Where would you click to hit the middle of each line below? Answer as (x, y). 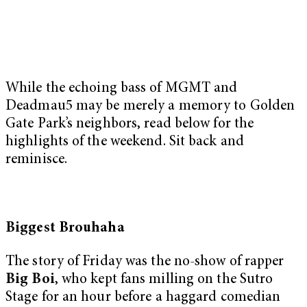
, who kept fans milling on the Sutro (164, 280)
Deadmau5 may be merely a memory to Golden (150, 107)
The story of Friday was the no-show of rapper (145, 262)
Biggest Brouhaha (65, 228)
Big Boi (30, 280)
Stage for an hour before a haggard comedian (143, 298)
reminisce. (36, 160)
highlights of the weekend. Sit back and (125, 143)
